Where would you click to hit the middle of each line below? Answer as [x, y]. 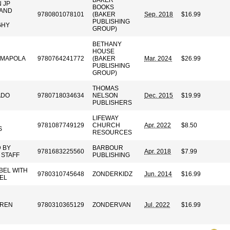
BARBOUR [108, 148]
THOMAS [106, 88]
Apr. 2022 [158, 125]
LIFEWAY [106, 118]
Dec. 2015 [159, 95]
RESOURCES [112, 132]
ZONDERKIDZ [112, 174]
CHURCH [106, 125]
